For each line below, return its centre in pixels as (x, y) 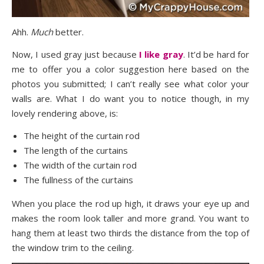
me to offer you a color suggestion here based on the (131, 69)
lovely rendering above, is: (65, 113)
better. (68, 32)
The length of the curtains (76, 150)
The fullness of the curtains (78, 179)
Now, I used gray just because (75, 54)
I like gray (161, 54)
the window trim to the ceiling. (73, 247)
